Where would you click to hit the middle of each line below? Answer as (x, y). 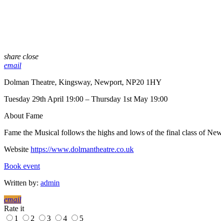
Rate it (14, 209)
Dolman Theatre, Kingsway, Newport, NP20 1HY (83, 82)
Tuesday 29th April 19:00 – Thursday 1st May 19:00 (86, 99)
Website (17, 149)
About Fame (23, 116)
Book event (22, 166)
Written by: (22, 183)
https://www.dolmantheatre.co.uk (82, 149)
